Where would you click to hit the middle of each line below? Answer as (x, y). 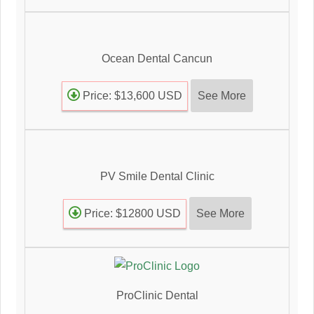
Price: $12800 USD (131, 214)
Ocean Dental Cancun (157, 59)
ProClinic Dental (157, 295)
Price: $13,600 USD (131, 96)
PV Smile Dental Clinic (157, 177)
